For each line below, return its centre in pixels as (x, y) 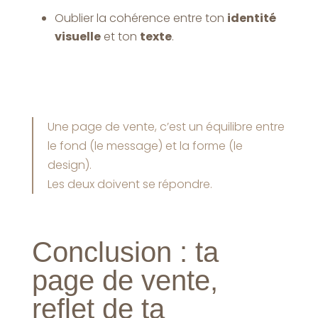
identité (251, 18)
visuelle (77, 36)
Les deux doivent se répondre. (130, 184)
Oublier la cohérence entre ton (141, 18)
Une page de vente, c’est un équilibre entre (166, 126)
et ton (120, 36)
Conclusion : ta (125, 252)
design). (69, 165)
